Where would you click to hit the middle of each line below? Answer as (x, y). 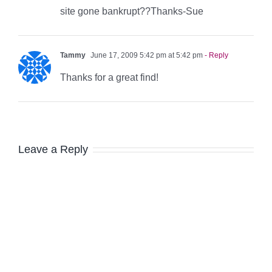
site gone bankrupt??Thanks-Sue (132, 11)
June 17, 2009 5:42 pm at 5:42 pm (146, 55)
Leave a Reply (53, 149)
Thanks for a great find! (109, 77)
